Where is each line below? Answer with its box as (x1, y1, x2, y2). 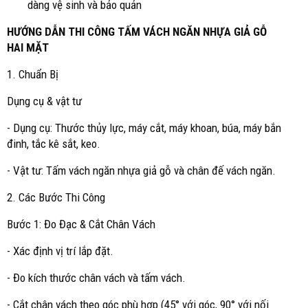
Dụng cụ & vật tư (7, 94, 82, 109)
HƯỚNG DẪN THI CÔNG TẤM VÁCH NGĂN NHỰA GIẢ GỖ (7, 25, 267, 39)
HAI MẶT (7, 41, 49, 55)
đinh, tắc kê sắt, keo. (7, 137, 100, 151)
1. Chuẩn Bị (7, 67, 58, 82)
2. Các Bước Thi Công (7, 190, 105, 205)
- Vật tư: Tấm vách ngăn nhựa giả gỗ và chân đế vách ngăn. (7, 164, 276, 178)
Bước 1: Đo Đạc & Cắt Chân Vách (7, 217, 155, 232)
